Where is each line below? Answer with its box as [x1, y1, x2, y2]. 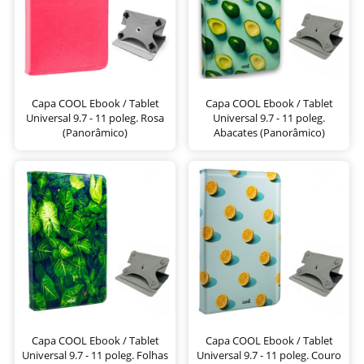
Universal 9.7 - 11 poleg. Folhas [22, 347, 168, 362]
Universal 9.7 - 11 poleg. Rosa [26, 110, 164, 125]
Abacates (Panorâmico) [213, 124, 325, 140]
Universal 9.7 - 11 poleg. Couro [197, 347, 341, 362]
